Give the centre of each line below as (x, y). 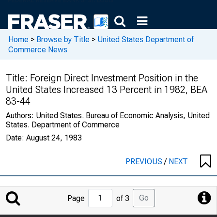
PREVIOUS (145, 162)
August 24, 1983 (54, 138)
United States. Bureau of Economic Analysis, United (123, 116)
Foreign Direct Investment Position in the (114, 78)
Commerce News (38, 49)
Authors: (21, 116)
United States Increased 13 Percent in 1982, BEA (107, 90)
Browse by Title (63, 39)
